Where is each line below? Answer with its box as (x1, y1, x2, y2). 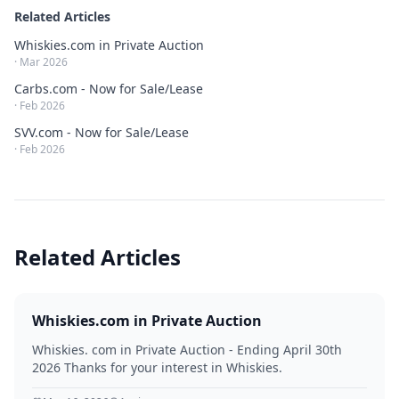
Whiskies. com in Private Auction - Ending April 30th (32, 341, 342, 358)
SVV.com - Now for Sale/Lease (14, 124, 189, 141)
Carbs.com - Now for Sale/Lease (14, 80, 203, 97)
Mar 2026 (20, 54, 68, 69)
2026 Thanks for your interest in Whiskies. (32, 359, 282, 376)
